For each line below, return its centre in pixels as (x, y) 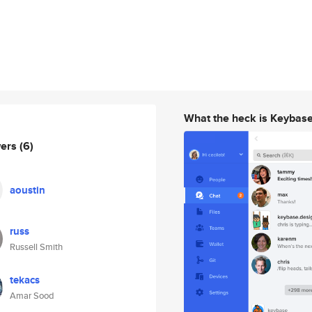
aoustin (28, 190)
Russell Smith (36, 247)
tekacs (25, 280)
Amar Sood (32, 296)
